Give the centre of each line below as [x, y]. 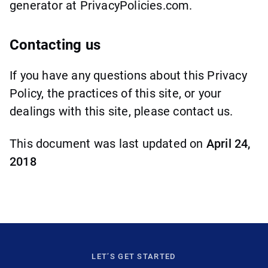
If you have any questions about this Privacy [128, 75]
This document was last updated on [108, 143]
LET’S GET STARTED [134, 256]
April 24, [228, 143]
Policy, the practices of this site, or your [116, 93]
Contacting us [55, 45]
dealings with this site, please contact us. [121, 111]
